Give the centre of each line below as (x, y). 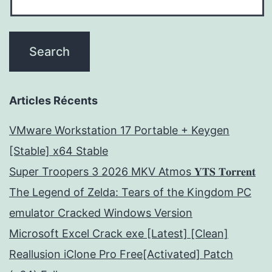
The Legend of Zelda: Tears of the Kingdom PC (130, 192)
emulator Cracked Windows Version (101, 213)
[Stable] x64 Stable (59, 151)
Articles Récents (53, 101)
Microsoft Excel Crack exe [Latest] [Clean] (119, 234)
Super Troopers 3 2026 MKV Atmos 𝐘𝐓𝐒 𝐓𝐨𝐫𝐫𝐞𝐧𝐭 (132, 172)
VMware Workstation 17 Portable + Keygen (119, 131)
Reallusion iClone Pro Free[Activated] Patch (121, 254)
